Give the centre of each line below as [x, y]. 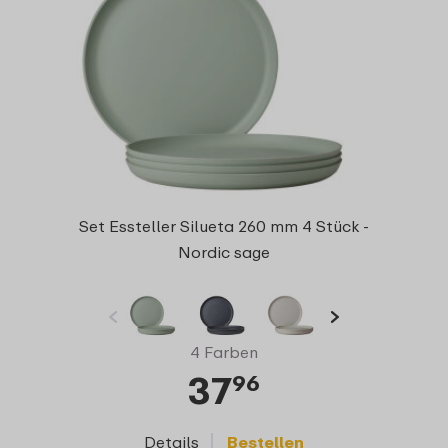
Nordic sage [223, 251]
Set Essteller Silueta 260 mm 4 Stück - [223, 225]
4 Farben [224, 351]
